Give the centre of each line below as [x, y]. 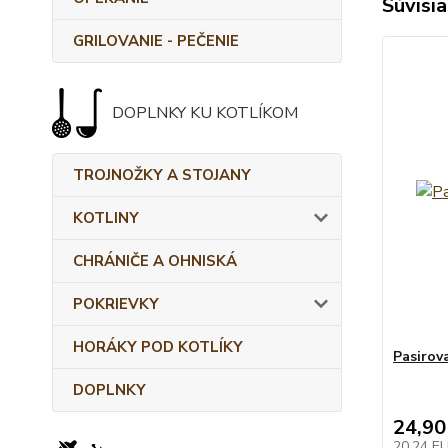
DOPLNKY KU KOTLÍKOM [205, 113]
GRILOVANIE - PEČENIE [156, 41]
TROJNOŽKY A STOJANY [162, 175]
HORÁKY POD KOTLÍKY [158, 347]
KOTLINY [106, 218]
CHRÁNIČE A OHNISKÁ [155, 261]
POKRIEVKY [116, 304]
